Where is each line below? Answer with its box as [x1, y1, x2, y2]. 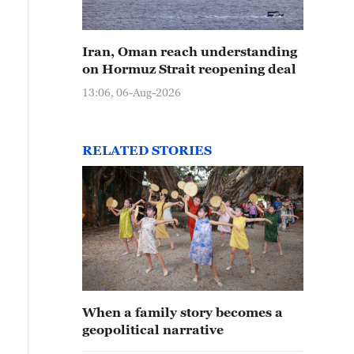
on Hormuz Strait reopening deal [82, 62, 296, 76]
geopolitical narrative [82, 322, 224, 337]
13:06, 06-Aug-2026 [82, 85, 181, 99]
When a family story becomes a [82, 305, 283, 319]
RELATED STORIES [82, 143, 212, 157]
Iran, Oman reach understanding [82, 44, 297, 58]
